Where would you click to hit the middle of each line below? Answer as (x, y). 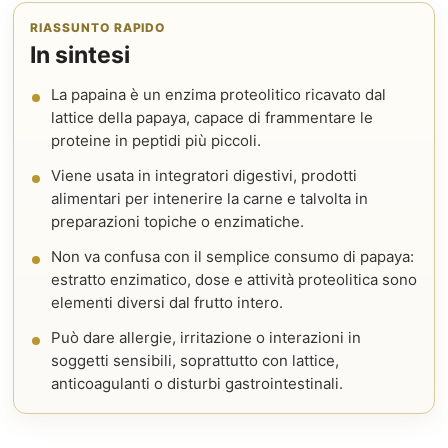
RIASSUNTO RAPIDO (98, 27)
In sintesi (80, 55)
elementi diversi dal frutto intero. (167, 302)
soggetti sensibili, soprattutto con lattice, (195, 360)
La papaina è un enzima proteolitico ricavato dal (218, 94)
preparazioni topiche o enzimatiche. (177, 221)
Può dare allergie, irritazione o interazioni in (206, 337)
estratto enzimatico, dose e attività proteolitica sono (234, 279)
